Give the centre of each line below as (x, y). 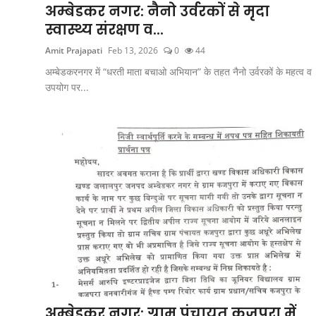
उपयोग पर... (67, 87)
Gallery (31, 70)
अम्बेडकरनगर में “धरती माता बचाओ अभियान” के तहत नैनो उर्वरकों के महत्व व (178, 71)
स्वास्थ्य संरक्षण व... (104, 29)
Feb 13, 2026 (133, 50)
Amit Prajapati (74, 50)
